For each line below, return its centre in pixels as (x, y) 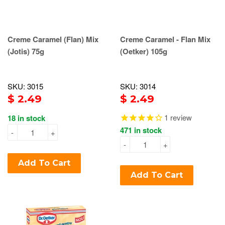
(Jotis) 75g (26, 51)
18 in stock (26, 118)
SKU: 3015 (25, 86)
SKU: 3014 (138, 86)
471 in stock (141, 130)
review (180, 118)
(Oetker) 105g (144, 51)
